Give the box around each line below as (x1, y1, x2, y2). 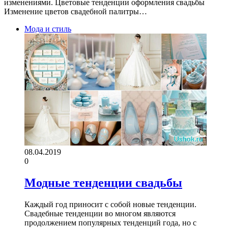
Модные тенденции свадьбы (24, 176, 182, 189)
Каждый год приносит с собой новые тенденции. (24, 199, 196, 209)
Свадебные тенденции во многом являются (24, 209, 176, 218)
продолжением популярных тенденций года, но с (24, 218, 196, 227)
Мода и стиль (24, 24, 71, 33)
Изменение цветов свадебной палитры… (4, 7, 147, 16)
